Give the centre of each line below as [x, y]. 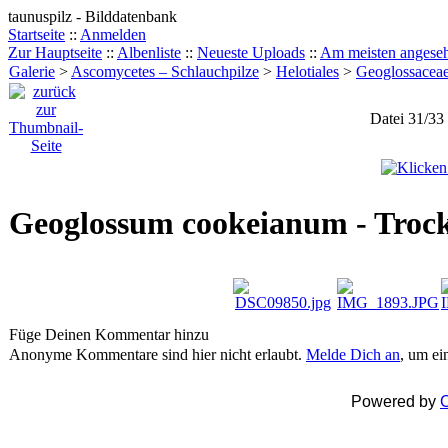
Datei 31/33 [406, 118]
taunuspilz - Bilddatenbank [92, 16]
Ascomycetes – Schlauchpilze [165, 71]
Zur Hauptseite [55, 52]
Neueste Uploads [251, 52]
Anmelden [113, 34]
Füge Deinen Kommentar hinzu [109, 334]
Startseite [36, 34]
